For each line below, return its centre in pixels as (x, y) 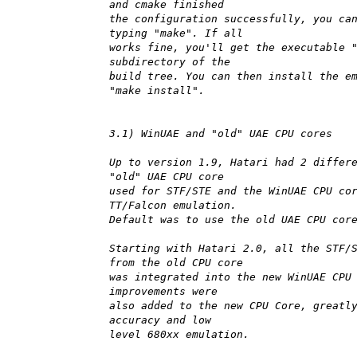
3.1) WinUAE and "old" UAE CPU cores (221, 134)
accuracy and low (160, 320)
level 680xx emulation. (179, 335)
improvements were (163, 292)
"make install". (157, 91)
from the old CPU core (176, 263)
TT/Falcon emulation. (173, 206)
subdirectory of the (170, 62)
